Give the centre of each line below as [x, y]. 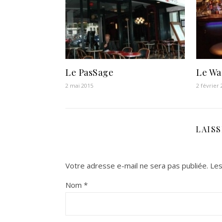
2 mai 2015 [79, 86]
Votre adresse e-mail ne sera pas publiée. [137, 166]
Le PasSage [89, 73]
